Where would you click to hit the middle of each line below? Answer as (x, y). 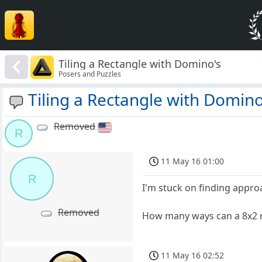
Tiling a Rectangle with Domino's (140, 63)
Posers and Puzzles (90, 74)
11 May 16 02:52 (193, 255)
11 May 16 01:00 (193, 161)
